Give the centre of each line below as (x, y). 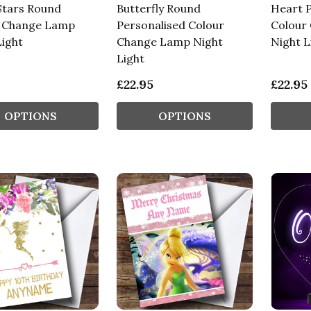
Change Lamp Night (169, 42)
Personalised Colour (170, 25)
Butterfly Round (158, 9)
